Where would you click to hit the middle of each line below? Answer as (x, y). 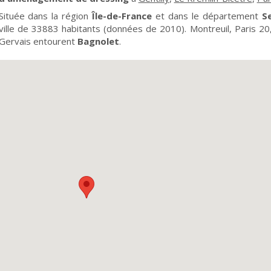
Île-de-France (122, 16)
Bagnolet (98, 41)
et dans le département (207, 16)
